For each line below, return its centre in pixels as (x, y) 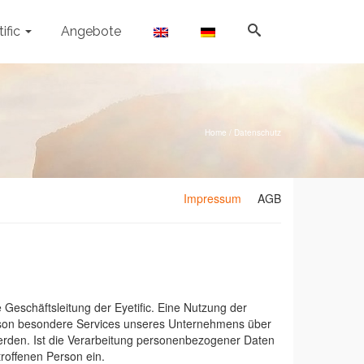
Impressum (212, 198)
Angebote (91, 31)
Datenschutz (258, 132)
